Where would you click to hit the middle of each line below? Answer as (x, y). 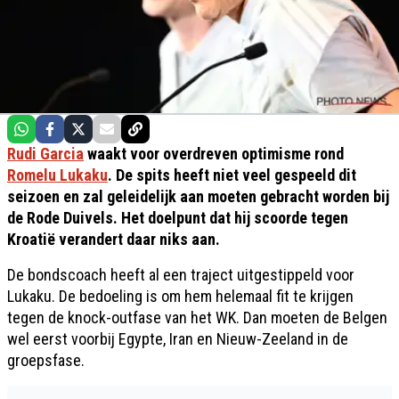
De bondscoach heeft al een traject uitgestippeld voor (181, 274)
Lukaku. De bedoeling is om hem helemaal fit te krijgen (180, 296)
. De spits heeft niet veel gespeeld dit (232, 175)
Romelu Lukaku (57, 175)
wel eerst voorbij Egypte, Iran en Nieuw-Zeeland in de (178, 338)
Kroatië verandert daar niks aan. (114, 239)
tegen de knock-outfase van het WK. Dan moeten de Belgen (197, 317)
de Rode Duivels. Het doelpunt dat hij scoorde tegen (178, 217)
